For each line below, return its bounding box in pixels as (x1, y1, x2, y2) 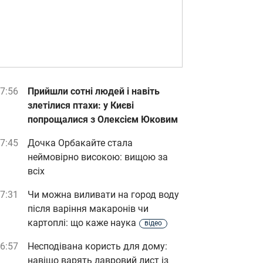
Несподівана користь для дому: (28, 241, 167, 252)
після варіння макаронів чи (28, 203, 149, 214)
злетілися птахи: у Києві (28, 100, 134, 111)
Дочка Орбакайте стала (28, 137, 133, 149)
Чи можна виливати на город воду (28, 189, 179, 200)
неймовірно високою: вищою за (28, 151, 168, 163)
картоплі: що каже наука (28, 217, 136, 228)
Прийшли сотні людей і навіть (28, 86, 160, 97)
